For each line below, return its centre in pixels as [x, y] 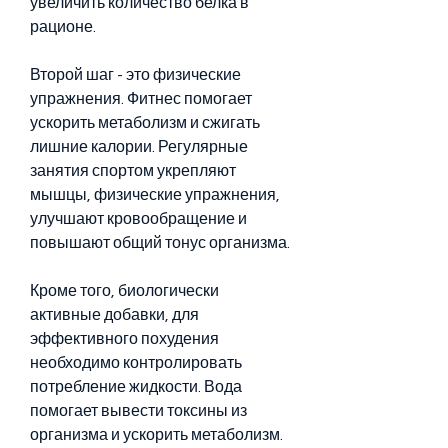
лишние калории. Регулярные [139, 146]
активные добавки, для [114, 314]
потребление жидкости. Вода [136, 386]
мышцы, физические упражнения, [155, 194]
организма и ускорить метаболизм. [156, 434]
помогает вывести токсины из [138, 410]
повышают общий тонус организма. [160, 242]
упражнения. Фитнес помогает [141, 98]
